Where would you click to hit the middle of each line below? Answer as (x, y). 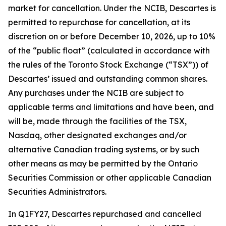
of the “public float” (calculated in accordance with (109, 50)
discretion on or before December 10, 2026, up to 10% (112, 36)
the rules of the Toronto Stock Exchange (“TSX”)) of (108, 65)
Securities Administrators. (57, 192)
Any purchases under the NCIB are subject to (96, 93)
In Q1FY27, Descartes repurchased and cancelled (105, 214)
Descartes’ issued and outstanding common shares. (108, 79)
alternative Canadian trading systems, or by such (104, 149)
